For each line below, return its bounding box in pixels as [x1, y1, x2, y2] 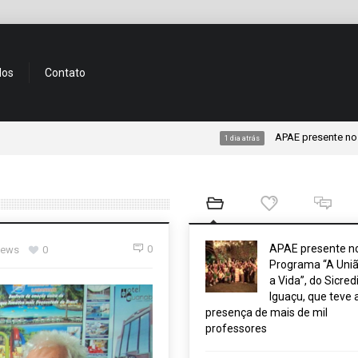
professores [205, 322, 267, 335]
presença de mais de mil [205, 306, 328, 319]
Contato [45, 66, 86, 79]
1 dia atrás [177, 134, 213, 142]
